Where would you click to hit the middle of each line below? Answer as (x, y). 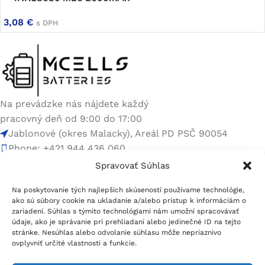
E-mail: (26, 163)
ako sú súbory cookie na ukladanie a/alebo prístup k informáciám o (129, 201)
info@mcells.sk (78, 163)
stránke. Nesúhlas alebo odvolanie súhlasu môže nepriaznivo (117, 232)
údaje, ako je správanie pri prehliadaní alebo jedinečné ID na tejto (126, 222)
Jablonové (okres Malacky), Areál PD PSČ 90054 (118, 134)
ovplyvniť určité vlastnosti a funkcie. (74, 243)
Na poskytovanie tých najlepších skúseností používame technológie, (128, 190)
